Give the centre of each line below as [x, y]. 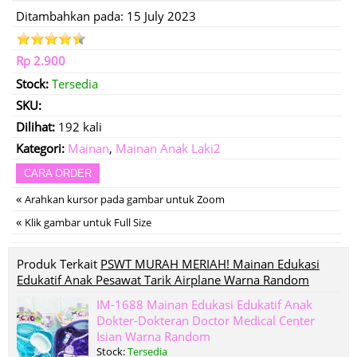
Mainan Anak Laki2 [168, 148]
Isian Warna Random [153, 336]
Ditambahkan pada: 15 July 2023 [106, 16]
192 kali [78, 127]
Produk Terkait [59, 264]
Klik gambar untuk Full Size [88, 223]
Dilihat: [35, 127]
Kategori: [40, 148]
